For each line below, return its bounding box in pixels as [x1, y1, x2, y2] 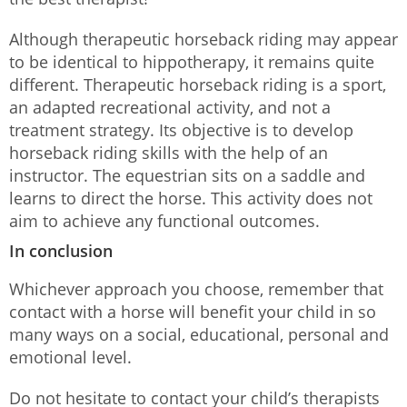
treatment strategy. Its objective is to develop [9, 118, 353, 141]
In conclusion [9, 239, 113, 262]
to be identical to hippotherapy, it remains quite [9, 50, 374, 73]
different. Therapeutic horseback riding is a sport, [9, 73, 386, 95]
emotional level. [9, 345, 132, 368]
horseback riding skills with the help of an [9, 141, 328, 164]
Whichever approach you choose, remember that [9, 277, 383, 300]
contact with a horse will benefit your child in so [9, 300, 376, 323]
